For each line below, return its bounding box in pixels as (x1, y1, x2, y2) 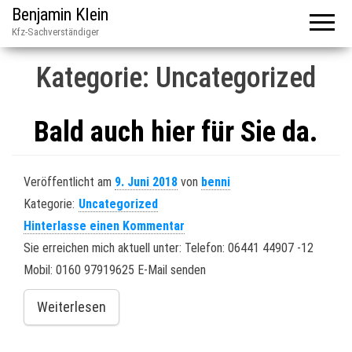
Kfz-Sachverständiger (12, 26, 99, 38)
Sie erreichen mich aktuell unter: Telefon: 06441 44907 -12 (24, 240, 313, 255)
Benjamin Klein (12, 5, 108, 24)
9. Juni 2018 (115, 174, 178, 189)
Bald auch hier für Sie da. (34, 115, 318, 148)
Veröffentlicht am (24, 174, 115, 189)
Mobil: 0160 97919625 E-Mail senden (24, 262, 206, 277)
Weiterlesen (37, 299, 106, 315)
